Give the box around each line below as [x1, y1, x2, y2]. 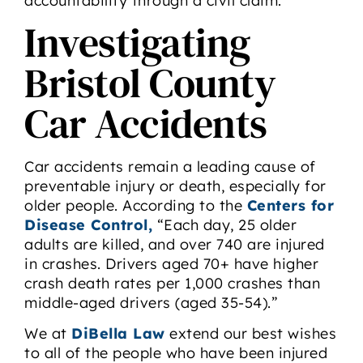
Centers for [246, 195, 334, 215]
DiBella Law [71, 324, 165, 344]
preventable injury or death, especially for [24, 176, 327, 195]
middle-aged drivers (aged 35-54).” [24, 293, 278, 312]
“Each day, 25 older [152, 215, 297, 234]
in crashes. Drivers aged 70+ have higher [24, 254, 318, 273]
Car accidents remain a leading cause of [24, 156, 316, 176]
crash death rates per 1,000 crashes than [24, 273, 320, 293]
